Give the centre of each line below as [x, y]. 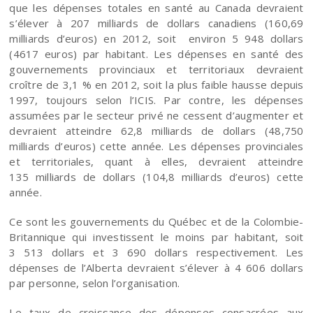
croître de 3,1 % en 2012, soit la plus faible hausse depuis [156, 84]
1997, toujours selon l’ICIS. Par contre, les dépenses [156, 100]
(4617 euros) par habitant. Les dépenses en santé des [156, 53]
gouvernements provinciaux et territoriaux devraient [156, 69]
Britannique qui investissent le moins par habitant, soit [156, 236]
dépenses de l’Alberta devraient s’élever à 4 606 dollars [156, 267]
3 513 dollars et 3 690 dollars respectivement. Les [156, 252]
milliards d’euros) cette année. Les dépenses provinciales [156, 146]
